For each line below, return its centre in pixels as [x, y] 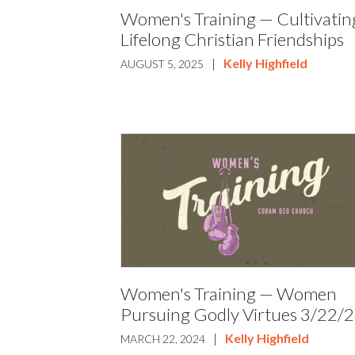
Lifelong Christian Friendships [233, 39]
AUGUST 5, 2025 [162, 63]
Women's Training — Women [229, 293]
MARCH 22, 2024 [163, 338]
